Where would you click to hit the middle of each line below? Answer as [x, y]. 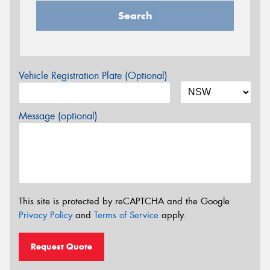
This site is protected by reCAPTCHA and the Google [124, 202]
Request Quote [61, 246]
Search [135, 15]
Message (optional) [58, 116]
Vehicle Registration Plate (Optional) [93, 75]
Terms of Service [126, 215]
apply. [172, 215]
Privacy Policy [46, 215]
